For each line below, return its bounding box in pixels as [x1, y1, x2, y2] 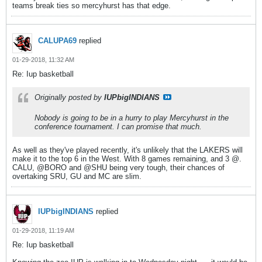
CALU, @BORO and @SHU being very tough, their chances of [12, 163, 225, 172]
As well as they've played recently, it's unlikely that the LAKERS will [12, 146, 243, 154]
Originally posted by [35, 93, 104, 102]
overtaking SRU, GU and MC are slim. [12, 172, 142, 181]
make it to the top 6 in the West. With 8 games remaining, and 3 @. [12, 154, 242, 163]
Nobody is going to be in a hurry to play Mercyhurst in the [35, 113, 229, 122]
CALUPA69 [38, 36, 77, 45]
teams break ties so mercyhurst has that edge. [12, 1, 171, 10]
